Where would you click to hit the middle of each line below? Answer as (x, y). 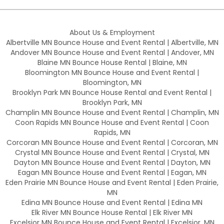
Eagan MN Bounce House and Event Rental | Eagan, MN (112, 172)
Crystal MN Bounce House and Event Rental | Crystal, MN (112, 152)
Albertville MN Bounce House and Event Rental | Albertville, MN (112, 42)
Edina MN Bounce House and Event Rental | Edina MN (112, 202)
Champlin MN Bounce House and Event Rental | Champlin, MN (112, 112)
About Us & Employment (112, 32)
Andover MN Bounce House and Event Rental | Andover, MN (112, 52)
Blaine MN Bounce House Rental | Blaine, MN (112, 62)
